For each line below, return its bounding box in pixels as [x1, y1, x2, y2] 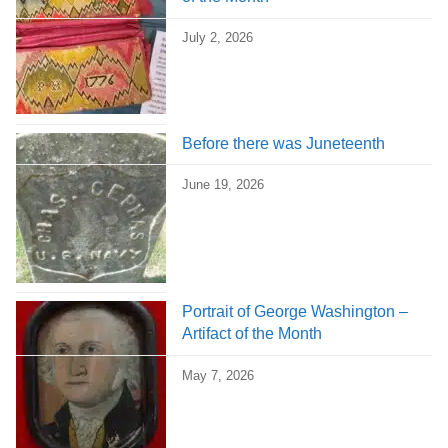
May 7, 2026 [182, 367, 254, 383]
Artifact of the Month [182, 325, 322, 343]
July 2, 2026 [182, 30, 253, 46]
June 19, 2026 [182, 177, 264, 192]
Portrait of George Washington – [182, 303, 408, 321]
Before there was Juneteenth [182, 134, 385, 152]
